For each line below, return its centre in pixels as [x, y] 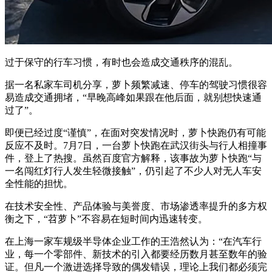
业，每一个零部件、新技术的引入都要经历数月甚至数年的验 [136, 254]
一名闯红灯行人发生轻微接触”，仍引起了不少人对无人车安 [133, 171]
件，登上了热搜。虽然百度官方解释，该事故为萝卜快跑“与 [133, 158]
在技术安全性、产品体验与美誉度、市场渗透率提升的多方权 [136, 206]
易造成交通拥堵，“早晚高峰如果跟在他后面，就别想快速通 [133, 97]
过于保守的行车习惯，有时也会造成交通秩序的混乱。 [121, 62]
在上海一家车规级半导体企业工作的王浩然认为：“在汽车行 [133, 241]
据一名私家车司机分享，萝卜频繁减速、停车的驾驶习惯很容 [136, 84]
